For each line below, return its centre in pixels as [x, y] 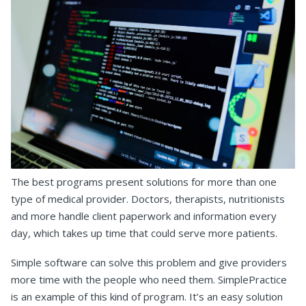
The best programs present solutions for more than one [144, 182]
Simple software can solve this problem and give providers [149, 263]
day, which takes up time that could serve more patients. [144, 233]
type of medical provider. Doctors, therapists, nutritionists [148, 199]
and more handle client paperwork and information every [144, 216]
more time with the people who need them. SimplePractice [149, 280]
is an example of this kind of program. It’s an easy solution [147, 297]
